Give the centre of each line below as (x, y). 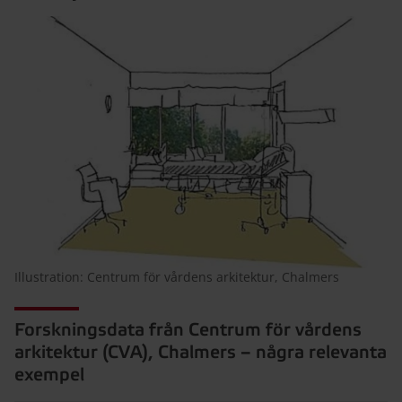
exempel (49, 375)
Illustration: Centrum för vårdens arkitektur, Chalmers (177, 276)
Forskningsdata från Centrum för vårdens (188, 330)
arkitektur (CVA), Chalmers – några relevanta (201, 353)
